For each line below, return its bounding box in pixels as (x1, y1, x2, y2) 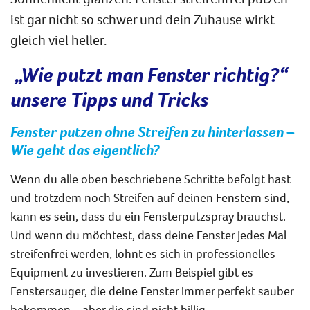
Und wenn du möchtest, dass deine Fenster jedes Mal (10, 226, 286, 243)
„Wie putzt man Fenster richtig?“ (10, 60, 288, 87)
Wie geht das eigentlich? (10, 139, 159, 159)
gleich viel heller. (10, 30, 107, 48)
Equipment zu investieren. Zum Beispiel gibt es (10, 264, 253, 280)
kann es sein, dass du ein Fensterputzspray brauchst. (10, 208, 286, 224)
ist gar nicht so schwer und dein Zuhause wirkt (10, 10, 275, 28)
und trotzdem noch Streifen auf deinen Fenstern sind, (10, 189, 289, 206)
